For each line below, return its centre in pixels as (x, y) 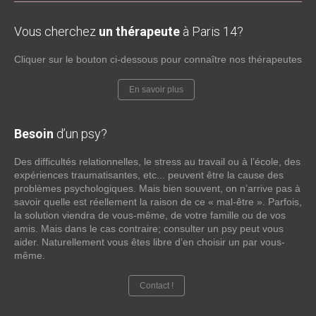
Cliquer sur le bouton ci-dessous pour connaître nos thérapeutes (158, 59)
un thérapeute (141, 31)
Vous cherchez (56, 31)
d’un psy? (80, 134)
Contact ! (156, 286)
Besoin (34, 134)
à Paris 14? (213, 31)
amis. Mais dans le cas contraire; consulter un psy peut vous (149, 229)
